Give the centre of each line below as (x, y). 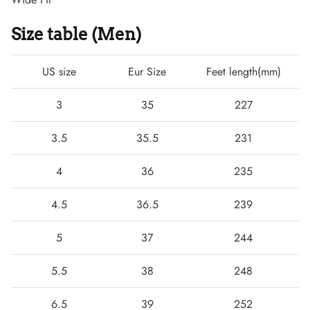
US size (59, 72)
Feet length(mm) (243, 72)
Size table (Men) (76, 35)
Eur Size (147, 72)
